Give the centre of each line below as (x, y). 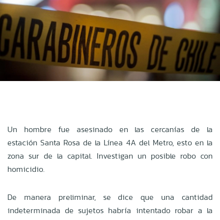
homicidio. (26, 169)
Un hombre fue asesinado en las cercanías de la (110, 129)
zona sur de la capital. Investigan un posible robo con (110, 156)
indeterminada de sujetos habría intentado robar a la (110, 210)
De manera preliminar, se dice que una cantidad (110, 197)
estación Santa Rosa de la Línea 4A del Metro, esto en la (110, 142)
